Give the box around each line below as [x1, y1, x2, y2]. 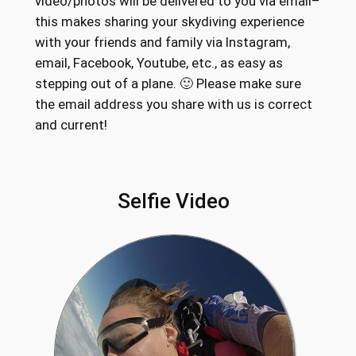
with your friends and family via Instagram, [34, 34, 290, 51]
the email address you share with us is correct [34, 96, 312, 113]
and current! [34, 117, 107, 133]
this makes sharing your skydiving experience [34, 14, 304, 30]
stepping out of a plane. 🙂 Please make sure [34, 75, 301, 92]
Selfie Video [118, 189, 230, 213]
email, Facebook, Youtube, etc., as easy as [34, 55, 283, 72]
